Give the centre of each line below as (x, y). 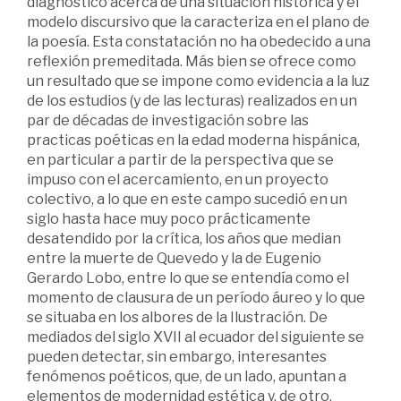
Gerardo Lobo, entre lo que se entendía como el (188, 278)
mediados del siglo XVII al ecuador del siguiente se (196, 337)
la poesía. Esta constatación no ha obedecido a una (199, 42)
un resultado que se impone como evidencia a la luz (198, 81)
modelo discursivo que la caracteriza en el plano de (198, 22)
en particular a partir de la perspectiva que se (180, 160)
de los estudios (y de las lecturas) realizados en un (192, 101)
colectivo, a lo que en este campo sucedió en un (187, 200)
